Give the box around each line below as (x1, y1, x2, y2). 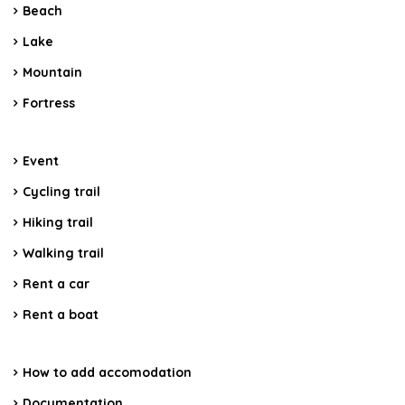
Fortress (23, 94, 75, 111)
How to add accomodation (23, 363, 192, 381)
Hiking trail (23, 213, 93, 231)
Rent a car (23, 275, 89, 292)
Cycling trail (23, 183, 100, 200)
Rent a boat (23, 306, 99, 323)
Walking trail (23, 244, 104, 261)
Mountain (23, 63, 82, 80)
